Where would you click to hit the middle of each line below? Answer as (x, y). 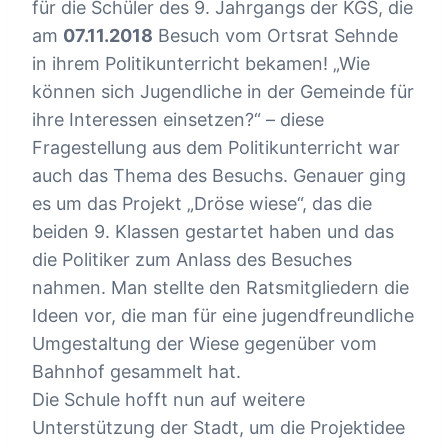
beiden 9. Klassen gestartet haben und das (213, 231)
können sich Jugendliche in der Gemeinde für (223, 91)
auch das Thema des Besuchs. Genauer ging (219, 175)
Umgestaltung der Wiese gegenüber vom (204, 343)
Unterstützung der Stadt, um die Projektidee (218, 427)
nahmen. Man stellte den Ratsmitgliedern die (220, 287)
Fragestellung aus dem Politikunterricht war (216, 147)
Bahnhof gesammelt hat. (136, 371)
